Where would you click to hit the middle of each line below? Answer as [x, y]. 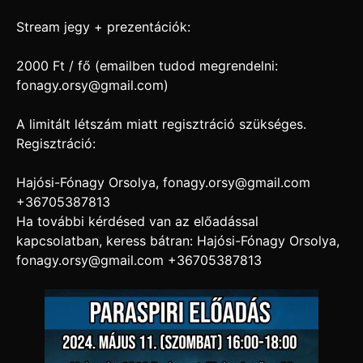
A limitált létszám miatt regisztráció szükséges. [161, 124]
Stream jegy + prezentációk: [103, 27]
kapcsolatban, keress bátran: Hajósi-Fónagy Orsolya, [178, 241]
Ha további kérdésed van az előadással [137, 222]
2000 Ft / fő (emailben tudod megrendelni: [147, 66]
